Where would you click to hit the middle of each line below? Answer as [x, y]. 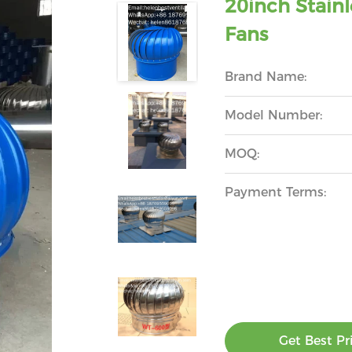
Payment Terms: [276, 192]
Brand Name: [266, 77]
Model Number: [274, 115]
